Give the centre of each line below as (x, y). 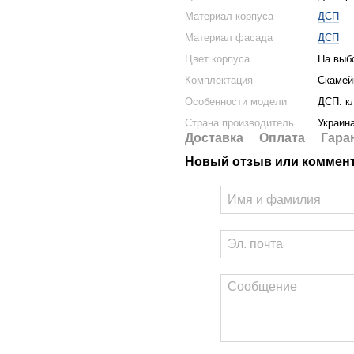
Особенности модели (236, 102)
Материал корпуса (229, 16)
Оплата (282, 138)
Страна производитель (239, 123)
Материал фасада (229, 38)
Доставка (214, 138)
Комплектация (219, 80)
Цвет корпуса (217, 59)
